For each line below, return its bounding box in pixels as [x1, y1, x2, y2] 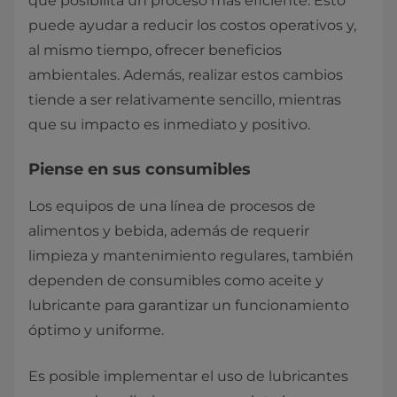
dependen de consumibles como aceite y [28, 272, 323, 290]
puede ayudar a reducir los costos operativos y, [28, 17, 356, 35]
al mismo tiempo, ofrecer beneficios [28, 42, 282, 59]
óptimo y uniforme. [28, 322, 164, 339]
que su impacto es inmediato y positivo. [28, 116, 310, 134]
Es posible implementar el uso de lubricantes [28, 368, 348, 385]
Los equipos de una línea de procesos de [28, 198, 315, 215]
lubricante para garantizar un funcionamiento [28, 297, 349, 315]
